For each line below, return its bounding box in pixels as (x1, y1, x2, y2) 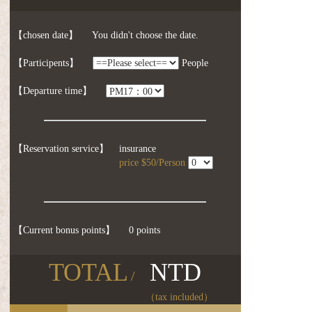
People (181, 58, 208, 69)
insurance (118, 143, 156, 155)
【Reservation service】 (13, 143, 109, 155)
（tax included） (146, 292, 213, 303)
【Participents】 (13, 58, 79, 69)
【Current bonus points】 (13, 225, 115, 236)
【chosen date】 (13, 30, 78, 41)
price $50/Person (118, 157, 188, 169)
